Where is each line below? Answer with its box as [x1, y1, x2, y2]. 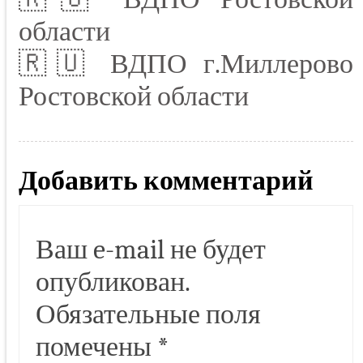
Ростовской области [19, 80, 249, 113]
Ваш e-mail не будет [36, 233, 266, 267]
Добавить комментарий [19, 164, 314, 198]
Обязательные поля [36, 298, 261, 331]
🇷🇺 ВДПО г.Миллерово [19, 48, 353, 81]
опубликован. [36, 266, 190, 299]
